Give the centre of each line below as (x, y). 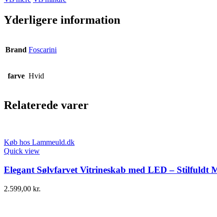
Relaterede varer (46, 105)
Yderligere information (62, 20)
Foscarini (43, 49)
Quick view (22, 151)
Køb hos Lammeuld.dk (39, 142)
